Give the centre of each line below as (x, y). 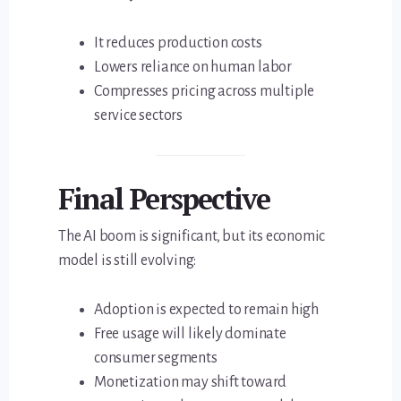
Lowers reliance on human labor (193, 68)
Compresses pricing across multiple (205, 92)
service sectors (139, 116)
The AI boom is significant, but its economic (192, 237)
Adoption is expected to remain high (207, 310)
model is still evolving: (128, 261)
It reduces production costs (178, 43)
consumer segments (156, 358)
